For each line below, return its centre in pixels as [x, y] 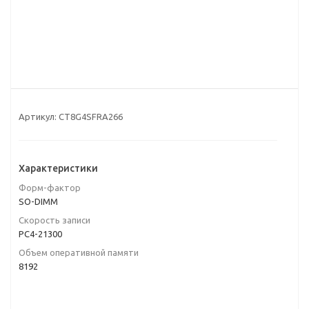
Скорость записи [54, 220]
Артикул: [38, 117]
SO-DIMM [38, 201]
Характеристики [58, 168]
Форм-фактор [50, 188]
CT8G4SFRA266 [91, 117]
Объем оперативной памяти [79, 252]
